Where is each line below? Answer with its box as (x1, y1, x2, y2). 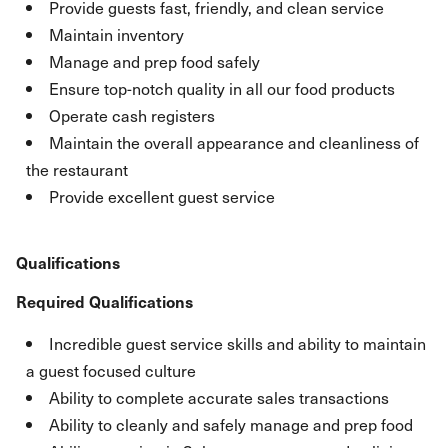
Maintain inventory (49, 22, 184, 46)
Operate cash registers (49, 103, 215, 127)
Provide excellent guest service (49, 184, 275, 208)
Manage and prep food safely (49, 49, 260, 73)
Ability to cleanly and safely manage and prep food (49, 412, 413, 436)
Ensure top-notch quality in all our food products (49, 76, 395, 100)
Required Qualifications (16, 289, 193, 313)
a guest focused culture (26, 358, 196, 382)
